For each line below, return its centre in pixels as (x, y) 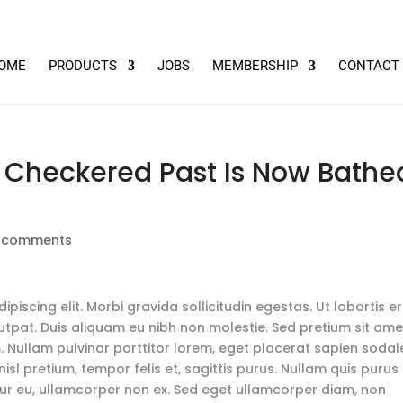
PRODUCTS (82, 66)
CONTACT (368, 66)
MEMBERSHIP (255, 66)
